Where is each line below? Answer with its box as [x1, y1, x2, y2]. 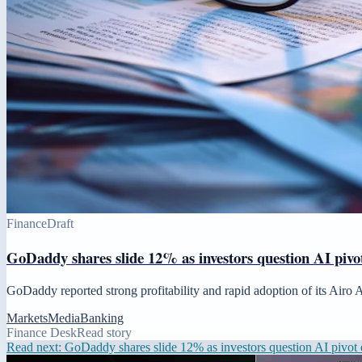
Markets [6, 310, 48, 325]
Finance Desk [6, 325, 77, 339]
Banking [80, 310, 124, 325]
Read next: [6, 339, 65, 354]
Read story [77, 325, 132, 339]
